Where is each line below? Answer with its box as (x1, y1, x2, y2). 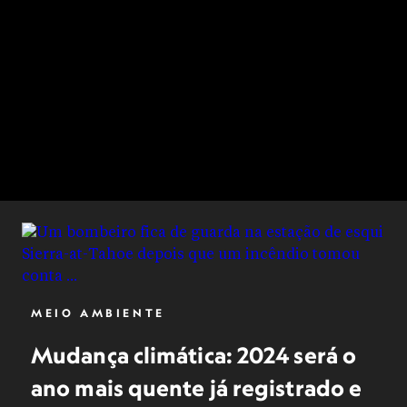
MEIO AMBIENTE (31, 306, 165, 320)
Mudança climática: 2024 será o (31, 342, 357, 369)
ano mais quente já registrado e (31, 374, 362, 402)
